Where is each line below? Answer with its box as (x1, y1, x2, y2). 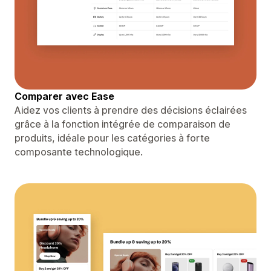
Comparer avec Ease (15, 90, 114, 102)
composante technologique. (15, 145, 143, 158)
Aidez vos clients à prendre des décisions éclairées (15, 103, 247, 116)
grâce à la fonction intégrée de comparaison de (15, 117, 230, 130)
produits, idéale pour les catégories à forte (15, 131, 210, 144)
